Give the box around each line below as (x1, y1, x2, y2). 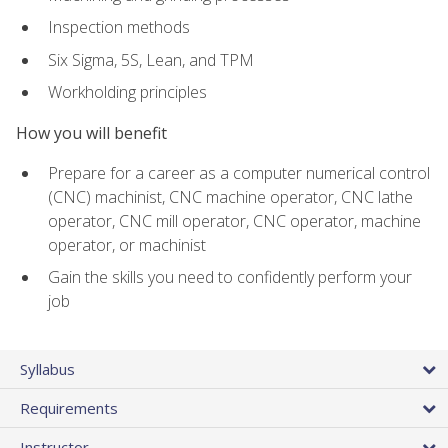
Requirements (20, 397, 118, 418)
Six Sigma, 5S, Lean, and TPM (48, 48, 254, 71)
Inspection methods (48, 16, 190, 39)
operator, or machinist (48, 233, 206, 256)
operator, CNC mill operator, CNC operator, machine (48, 209, 421, 232)
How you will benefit (16, 121, 167, 144)
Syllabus (20, 358, 75, 379)
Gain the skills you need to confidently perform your (48, 266, 412, 289)
